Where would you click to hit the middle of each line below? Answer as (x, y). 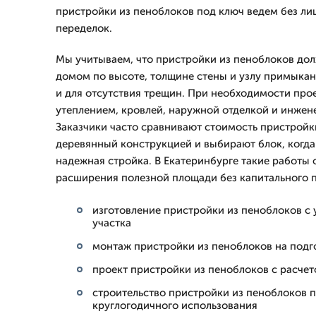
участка (112, 223)
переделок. (84, 28)
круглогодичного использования (175, 305)
